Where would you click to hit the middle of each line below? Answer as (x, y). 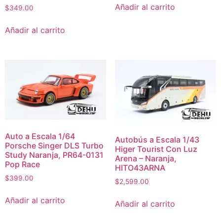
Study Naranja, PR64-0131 (54, 155)
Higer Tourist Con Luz (156, 149)
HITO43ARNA (140, 168)
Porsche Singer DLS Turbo (54, 146)
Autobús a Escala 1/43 (157, 140)
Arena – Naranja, (146, 159)
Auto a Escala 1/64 (40, 136)
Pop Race (22, 165)
